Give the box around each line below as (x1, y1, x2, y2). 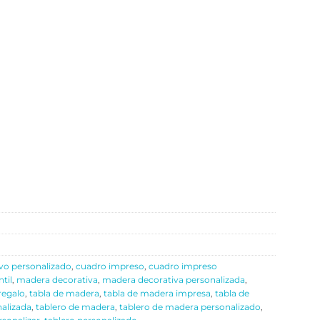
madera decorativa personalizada (102, 274, 245, 286)
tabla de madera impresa (104, 288, 211, 299)
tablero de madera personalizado (119, 301, 261, 313)
